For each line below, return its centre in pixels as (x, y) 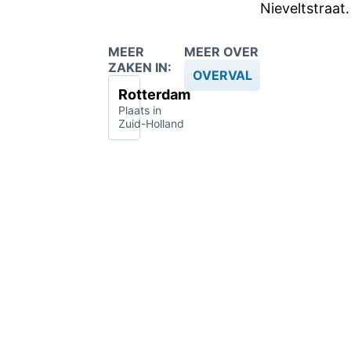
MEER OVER (221, 52)
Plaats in (140, 110)
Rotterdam (154, 94)
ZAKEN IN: (140, 67)
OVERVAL (222, 75)
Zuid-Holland (151, 123)
